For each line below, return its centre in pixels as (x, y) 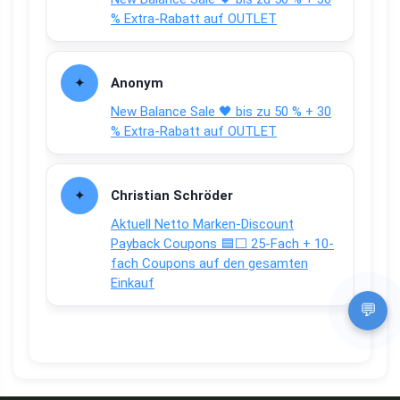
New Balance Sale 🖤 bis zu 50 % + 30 (221, 112)
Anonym (137, 83)
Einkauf (133, 283)
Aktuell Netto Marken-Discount (202, 225)
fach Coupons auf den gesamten (209, 264)
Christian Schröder (172, 196)
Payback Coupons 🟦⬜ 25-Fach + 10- (222, 244)
